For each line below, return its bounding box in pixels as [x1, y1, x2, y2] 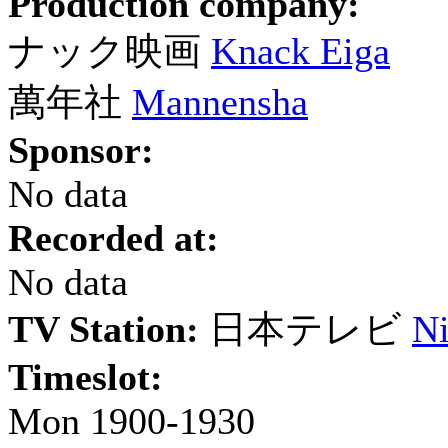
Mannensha [132, 81, 308, 123]
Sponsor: [8, 129, 154, 171]
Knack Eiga [211, 30, 390, 72]
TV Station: [8, 308, 199, 350]
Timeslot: [8, 356, 163, 398]
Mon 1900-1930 [8, 400, 255, 442]
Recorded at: [8, 217, 219, 259]
